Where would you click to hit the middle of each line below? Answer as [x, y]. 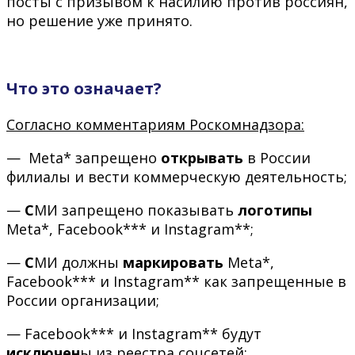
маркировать [171, 262]
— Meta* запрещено [84, 157]
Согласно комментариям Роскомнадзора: [155, 124]
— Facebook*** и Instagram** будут [134, 333]
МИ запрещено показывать [134, 210]
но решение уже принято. [99, 20]
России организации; [83, 300]
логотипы [273, 210]
